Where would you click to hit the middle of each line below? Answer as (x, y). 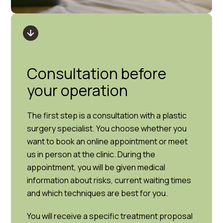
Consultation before (97, 73)
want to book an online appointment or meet (108, 141)
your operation (78, 90)
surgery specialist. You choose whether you (107, 128)
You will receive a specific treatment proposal (110, 216)
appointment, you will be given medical (96, 167)
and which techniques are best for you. (98, 193)
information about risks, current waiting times (109, 180)
